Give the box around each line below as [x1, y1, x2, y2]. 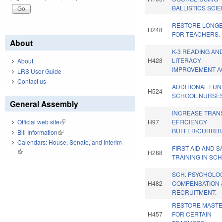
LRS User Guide [17, 66, 61, 75]
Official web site [17, 117, 59, 126]
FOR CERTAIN [172, 210, 212, 219]
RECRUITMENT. [172, 188, 217, 197]
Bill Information [17, 127, 57, 136]
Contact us [17, 77, 46, 86]
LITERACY [172, 56, 202, 65]
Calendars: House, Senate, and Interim [17, 138, 122, 147]
